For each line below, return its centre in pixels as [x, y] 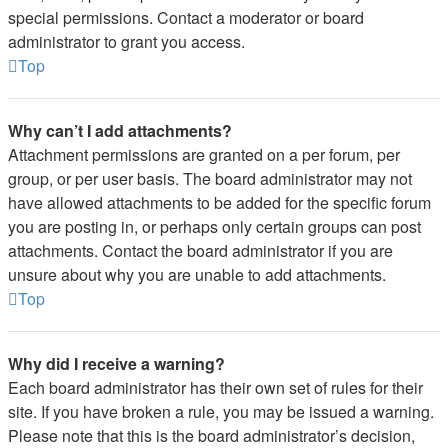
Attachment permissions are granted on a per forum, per [204, 154]
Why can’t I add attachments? [120, 130]
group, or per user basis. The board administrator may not [210, 178]
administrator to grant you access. [126, 41]
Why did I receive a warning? [116, 363]
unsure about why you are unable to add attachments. [197, 274]
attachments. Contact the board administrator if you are [200, 250]
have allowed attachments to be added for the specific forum [219, 202]
